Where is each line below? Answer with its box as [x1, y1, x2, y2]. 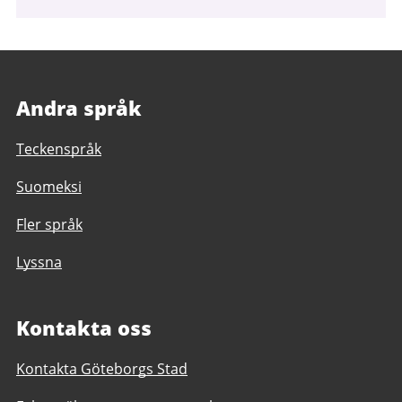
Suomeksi [16, 177, 82, 197]
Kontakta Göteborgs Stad [16, 359, 188, 379]
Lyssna [16, 252, 62, 272]
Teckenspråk [16, 139, 101, 159]
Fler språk [16, 214, 83, 234]
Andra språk [16, 94, 142, 121]
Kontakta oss [16, 314, 152, 341]
